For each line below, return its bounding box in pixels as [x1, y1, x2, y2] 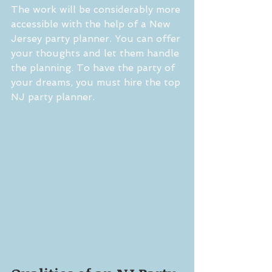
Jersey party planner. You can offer [11, 33, 183, 45]
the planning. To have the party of [11, 62, 178, 74]
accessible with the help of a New [11, 18, 174, 30]
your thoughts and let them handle [11, 47, 182, 59]
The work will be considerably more [11, 4, 183, 16]
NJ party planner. [11, 91, 95, 103]
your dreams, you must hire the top [11, 76, 183, 89]
